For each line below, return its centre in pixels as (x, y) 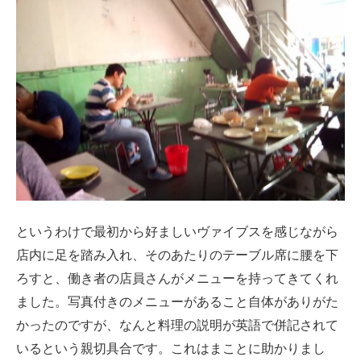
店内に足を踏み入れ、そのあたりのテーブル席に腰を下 (177, 255)
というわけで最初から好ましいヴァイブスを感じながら (177, 232)
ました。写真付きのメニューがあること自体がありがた (177, 302)
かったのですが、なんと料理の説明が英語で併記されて (177, 326)
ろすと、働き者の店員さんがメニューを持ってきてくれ (177, 279)
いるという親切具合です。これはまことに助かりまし (171, 349)
